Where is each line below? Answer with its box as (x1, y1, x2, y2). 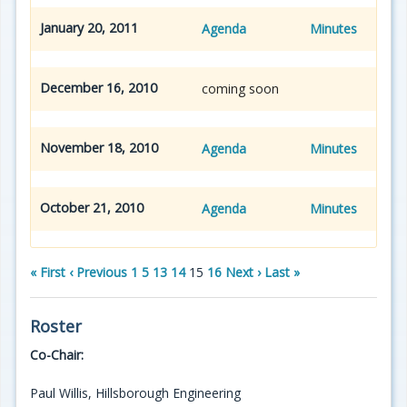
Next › (225, 263, 261, 282)
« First (30, 263, 65, 282)
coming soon (202, 80, 279, 98)
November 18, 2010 (40, 138, 162, 156)
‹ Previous (69, 263, 127, 282)
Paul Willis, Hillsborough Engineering (30, 384, 241, 402)
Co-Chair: (30, 346, 84, 364)
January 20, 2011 (40, 18, 142, 36)
